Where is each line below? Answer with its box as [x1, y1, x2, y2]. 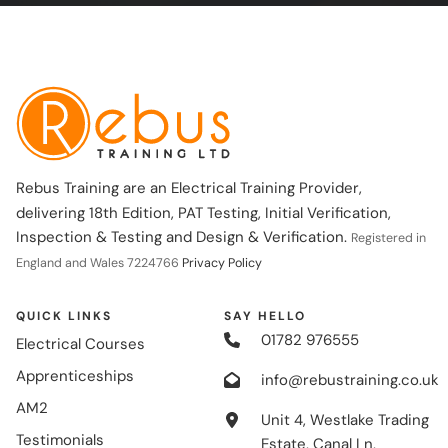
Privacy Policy [182, 255, 262, 272]
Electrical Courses [16, 333, 145, 354]
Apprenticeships [16, 365, 134, 386]
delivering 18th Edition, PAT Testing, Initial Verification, [16, 203, 391, 224]
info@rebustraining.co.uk [260, 369, 439, 390]
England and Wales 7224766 [16, 255, 182, 272]
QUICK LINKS [16, 307, 112, 324]
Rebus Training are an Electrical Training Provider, [16, 178, 362, 199]
